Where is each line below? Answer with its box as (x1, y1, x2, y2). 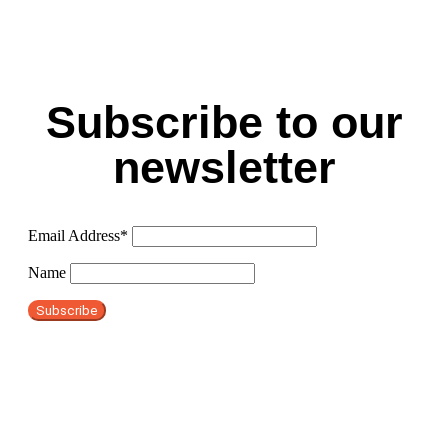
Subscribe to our (45, 97, 403, 149)
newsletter (112, 142, 336, 194)
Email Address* (28, 227, 128, 245)
